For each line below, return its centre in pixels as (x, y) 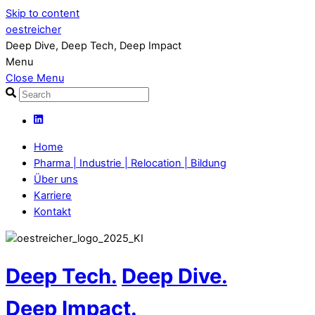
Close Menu (35, 78)
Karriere (53, 196)
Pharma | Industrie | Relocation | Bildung (130, 163)
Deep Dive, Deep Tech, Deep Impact (94, 46)
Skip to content (43, 13)
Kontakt (52, 212)
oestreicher (33, 30)
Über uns (56, 180)
